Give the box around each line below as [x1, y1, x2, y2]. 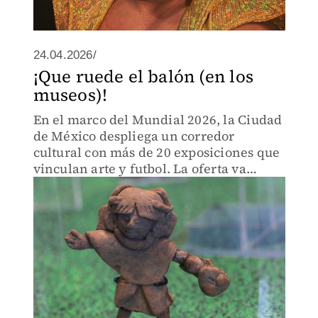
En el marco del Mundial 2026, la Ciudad [33, 111, 283, 128]
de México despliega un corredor [33, 127, 235, 145]
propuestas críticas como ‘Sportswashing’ [33, 192, 285, 210]
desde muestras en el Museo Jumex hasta [33, 176, 285, 194]
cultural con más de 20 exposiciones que [33, 143, 280, 161]
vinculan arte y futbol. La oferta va [33, 160, 246, 177]
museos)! [33, 83, 108, 106]
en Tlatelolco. [33, 209, 117, 226]
